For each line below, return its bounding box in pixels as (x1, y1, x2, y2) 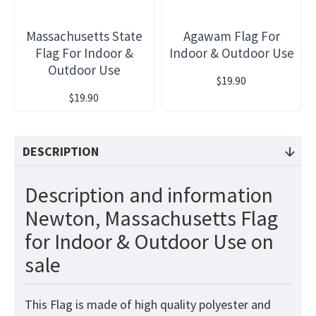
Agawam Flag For (183, 28, 280, 45)
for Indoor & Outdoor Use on (25, 228, 274, 255)
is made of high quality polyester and (73, 296, 271, 313)
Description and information (25, 181, 273, 209)
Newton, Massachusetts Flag (25, 205, 278, 232)
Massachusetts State (25, 28, 142, 45)
